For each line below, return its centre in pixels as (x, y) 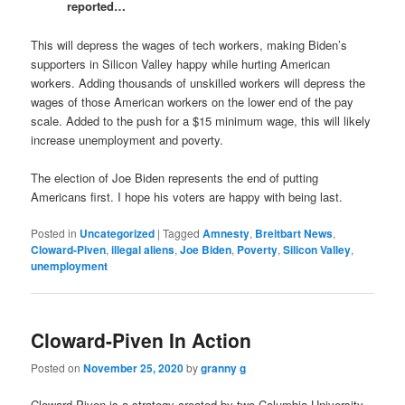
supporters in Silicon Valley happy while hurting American (181, 63)
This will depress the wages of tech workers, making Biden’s (189, 44)
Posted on (57, 368)
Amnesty (226, 233)
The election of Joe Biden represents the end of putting (175, 177)
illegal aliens (143, 249)
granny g (224, 368)
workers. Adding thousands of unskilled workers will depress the (198, 82)
